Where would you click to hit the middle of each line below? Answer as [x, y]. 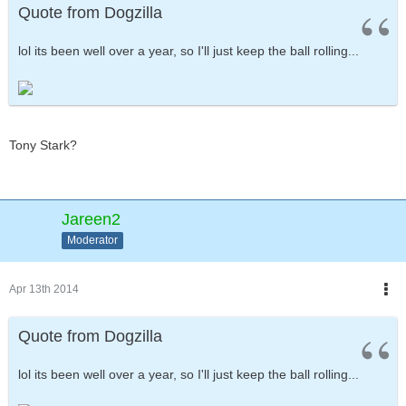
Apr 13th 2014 [44, 289]
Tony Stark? [43, 145]
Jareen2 [91, 219]
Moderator [92, 240]
